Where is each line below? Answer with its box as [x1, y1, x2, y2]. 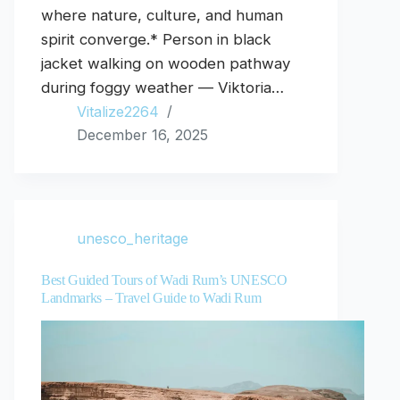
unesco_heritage [77, 229, 188, 248]
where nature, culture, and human [41, 6, 283, 25]
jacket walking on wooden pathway [41, 54, 290, 73]
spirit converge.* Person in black [41, 30, 271, 49]
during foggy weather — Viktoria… [41, 79, 284, 97]
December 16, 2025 [77, 126, 208, 145]
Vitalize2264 [77, 103, 159, 121]
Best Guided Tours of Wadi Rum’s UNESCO [41, 272, 287, 288]
